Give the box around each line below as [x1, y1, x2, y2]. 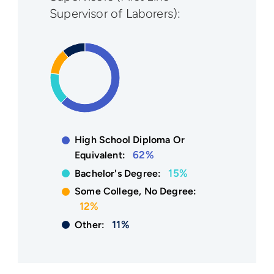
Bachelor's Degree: [75, 168, 164, 180]
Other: [75, 219, 108, 231]
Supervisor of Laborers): [50, 6, 181, 21]
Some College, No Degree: [75, 185, 197, 198]
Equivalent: [75, 149, 128, 161]
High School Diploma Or [75, 134, 185, 146]
